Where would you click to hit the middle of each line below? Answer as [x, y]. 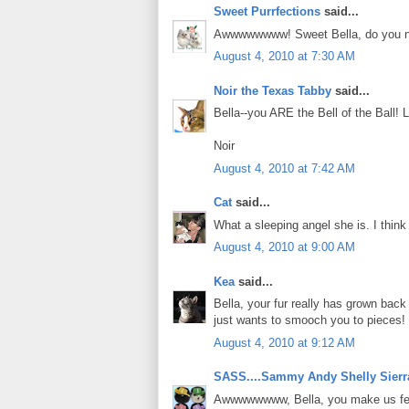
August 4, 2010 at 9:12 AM [284, 342]
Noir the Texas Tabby [273, 90]
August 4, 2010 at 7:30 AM [284, 57]
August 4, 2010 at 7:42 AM [284, 168]
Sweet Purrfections [267, 12]
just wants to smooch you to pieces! [309, 320]
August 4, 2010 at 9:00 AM [284, 247]
